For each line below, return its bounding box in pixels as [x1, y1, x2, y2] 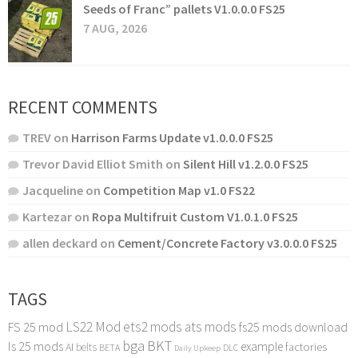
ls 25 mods [8, 337, 63, 354]
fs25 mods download [239, 318, 348, 335]
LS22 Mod [66, 317, 121, 336]
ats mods [185, 317, 237, 336]
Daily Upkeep [174, 341, 221, 353]
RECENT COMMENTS [8, 95, 157, 118]
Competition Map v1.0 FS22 [103, 181, 255, 198]
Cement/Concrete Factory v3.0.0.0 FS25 [117, 234, 337, 251]
